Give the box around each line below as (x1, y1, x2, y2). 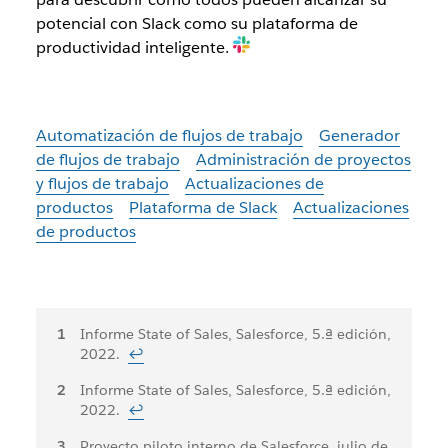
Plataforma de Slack (128, 197, 277, 219)
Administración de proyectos (195, 149, 411, 171)
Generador (318, 125, 400, 147)
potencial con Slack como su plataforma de (35, 13, 358, 35)
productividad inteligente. (35, 37, 233, 59)
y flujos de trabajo (35, 173, 169, 195)
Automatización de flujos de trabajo (35, 125, 303, 147)
